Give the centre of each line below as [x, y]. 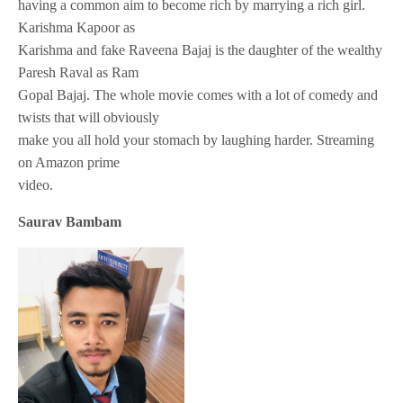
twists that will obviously [89, 117]
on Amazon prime [69, 162]
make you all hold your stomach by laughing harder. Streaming [197, 139]
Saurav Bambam [70, 221]
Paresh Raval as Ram [79, 72]
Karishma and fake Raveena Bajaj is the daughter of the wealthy [201, 49]
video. [36, 184]
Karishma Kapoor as [77, 27]
